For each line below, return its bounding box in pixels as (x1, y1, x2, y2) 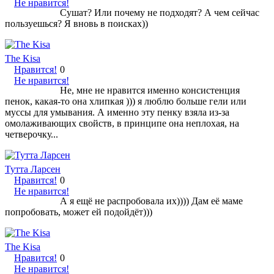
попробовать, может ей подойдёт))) (5, 206, 152, 217)
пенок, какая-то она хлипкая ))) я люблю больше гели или (5, 95, 246, 106)
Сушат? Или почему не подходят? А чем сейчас (60, 7, 259, 18)
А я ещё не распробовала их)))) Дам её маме (60, 195, 243, 206)
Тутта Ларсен (5, 163, 61, 174)
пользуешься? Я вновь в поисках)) (5, 18, 148, 29)
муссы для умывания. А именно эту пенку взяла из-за (5, 106, 229, 117)
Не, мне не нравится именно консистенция (60, 84, 240, 95)
